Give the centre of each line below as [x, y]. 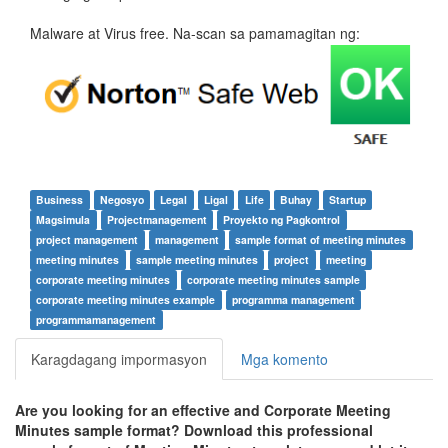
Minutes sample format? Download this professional [194, 430]
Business [60, 200]
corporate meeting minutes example [126, 300]
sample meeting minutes [196, 260]
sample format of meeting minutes [321, 240]
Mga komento [284, 359]
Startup [347, 200]
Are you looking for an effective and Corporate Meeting [203, 410]
